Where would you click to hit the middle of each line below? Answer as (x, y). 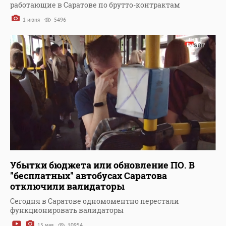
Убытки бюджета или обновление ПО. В (102, 165)
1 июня (31, 20)
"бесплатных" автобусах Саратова (89, 176)
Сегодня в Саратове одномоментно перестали (95, 201)
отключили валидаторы (67, 186)
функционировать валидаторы (67, 210)
